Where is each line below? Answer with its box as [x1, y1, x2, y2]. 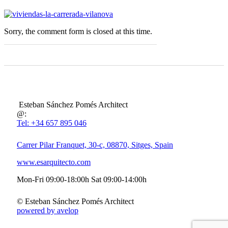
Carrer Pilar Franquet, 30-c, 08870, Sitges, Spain [17, 140, 173, 149]
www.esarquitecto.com [17, 157, 91, 166]
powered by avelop [17, 206, 78, 215]
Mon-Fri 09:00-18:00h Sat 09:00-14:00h [17, 175, 147, 184]
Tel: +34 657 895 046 [17, 118, 87, 127]
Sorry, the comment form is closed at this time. [4, 26, 152, 36]
